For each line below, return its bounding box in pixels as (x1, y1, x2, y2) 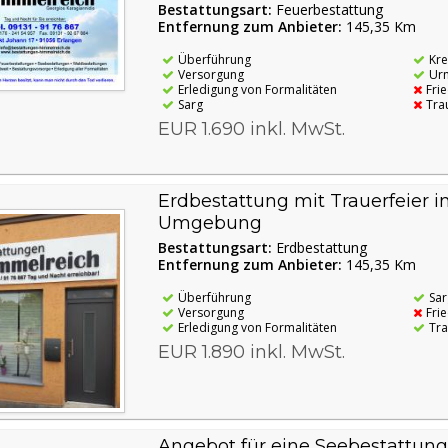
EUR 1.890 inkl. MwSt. (157, 340, 345, 363)
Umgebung (157, 211, 262, 234)
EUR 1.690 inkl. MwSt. (157, 117, 345, 140)
